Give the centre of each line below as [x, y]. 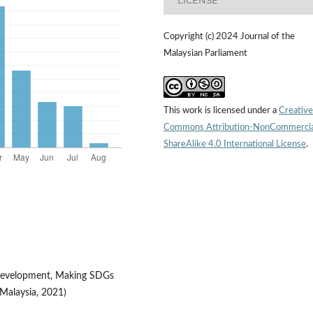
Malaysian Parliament [205, 54]
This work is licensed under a [221, 111]
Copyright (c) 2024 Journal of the [229, 37]
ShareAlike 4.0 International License [235, 145]
